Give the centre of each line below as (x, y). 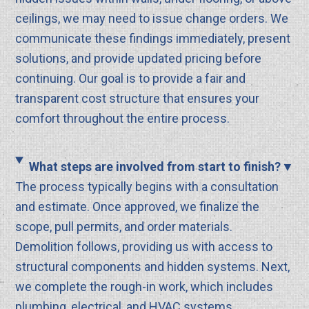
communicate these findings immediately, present (153, 38)
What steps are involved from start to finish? (155, 166)
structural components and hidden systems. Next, (153, 266)
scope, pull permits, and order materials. (124, 226)
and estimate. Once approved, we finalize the (138, 206)
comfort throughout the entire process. (123, 118)
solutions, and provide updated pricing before (139, 58)
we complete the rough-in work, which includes (144, 286)
